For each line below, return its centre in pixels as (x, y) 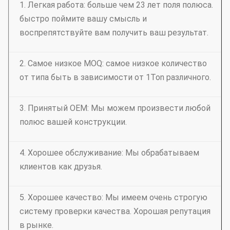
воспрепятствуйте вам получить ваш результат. (114, 33)
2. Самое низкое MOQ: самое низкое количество (113, 63)
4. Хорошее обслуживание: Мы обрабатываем (109, 153)
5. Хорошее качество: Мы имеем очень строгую (113, 197)
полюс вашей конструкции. (73, 122)
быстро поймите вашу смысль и (83, 19)
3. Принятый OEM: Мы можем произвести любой (115, 108)
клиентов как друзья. (61, 167)
